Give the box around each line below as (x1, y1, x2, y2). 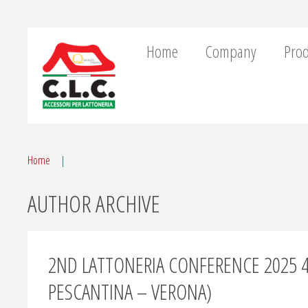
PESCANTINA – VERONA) (48, 276, 212, 306)
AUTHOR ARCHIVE (27, 187, 160, 219)
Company (206, 40, 256, 63)
